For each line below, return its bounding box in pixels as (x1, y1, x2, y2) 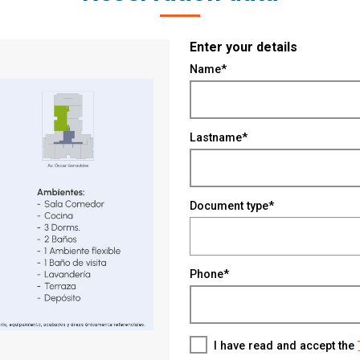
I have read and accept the (214, 339, 358, 353)
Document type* (190, 199, 275, 213)
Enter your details (190, 39, 298, 55)
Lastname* (190, 131, 248, 145)
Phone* (190, 268, 230, 281)
